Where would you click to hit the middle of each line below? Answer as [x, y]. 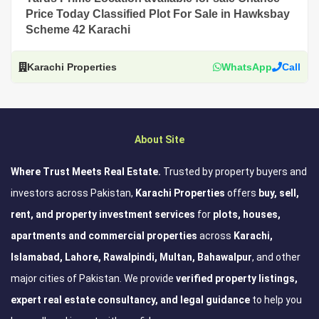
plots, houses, [247, 214]
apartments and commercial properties [105, 235]
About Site [159, 139]
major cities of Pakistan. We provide [93, 278]
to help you [276, 299]
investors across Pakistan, [73, 193]
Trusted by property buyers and [234, 171]
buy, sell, [279, 193]
